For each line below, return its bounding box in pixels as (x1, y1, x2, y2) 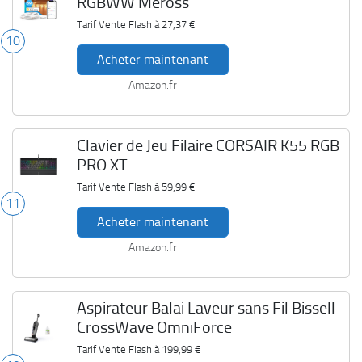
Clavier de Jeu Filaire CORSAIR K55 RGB (76, 136, 339, 155)
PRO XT (76, 155, 128, 175)
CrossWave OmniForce (76, 318, 232, 337)
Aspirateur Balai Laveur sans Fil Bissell (76, 298, 335, 318)
